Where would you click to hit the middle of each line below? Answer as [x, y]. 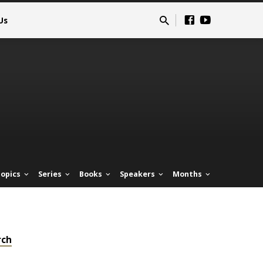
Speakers [138, 174]
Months [188, 174]
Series [50, 174]
